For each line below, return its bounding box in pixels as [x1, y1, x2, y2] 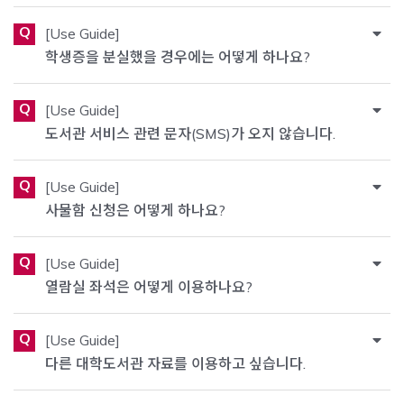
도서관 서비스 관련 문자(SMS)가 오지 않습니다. [45, 124, 336, 142]
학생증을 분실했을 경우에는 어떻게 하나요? [45, 47, 311, 66]
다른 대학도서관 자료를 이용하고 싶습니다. [45, 353, 307, 372]
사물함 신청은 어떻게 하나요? [45, 200, 226, 219]
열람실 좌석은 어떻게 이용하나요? [45, 277, 253, 296]
